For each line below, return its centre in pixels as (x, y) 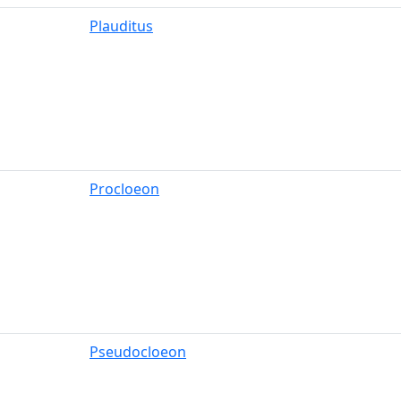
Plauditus (121, 26)
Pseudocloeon (138, 352)
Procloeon (124, 189)
